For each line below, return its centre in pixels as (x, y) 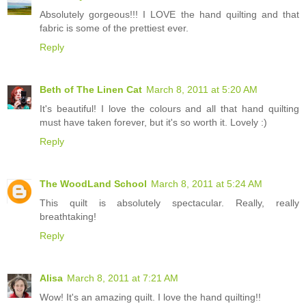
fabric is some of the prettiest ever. (114, 28)
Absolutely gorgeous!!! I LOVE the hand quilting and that (169, 14)
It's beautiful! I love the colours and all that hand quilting (169, 108)
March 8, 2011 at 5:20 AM (202, 89)
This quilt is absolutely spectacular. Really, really (169, 203)
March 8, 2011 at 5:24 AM (207, 183)
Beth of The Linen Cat (91, 89)
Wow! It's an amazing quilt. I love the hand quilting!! (150, 297)
